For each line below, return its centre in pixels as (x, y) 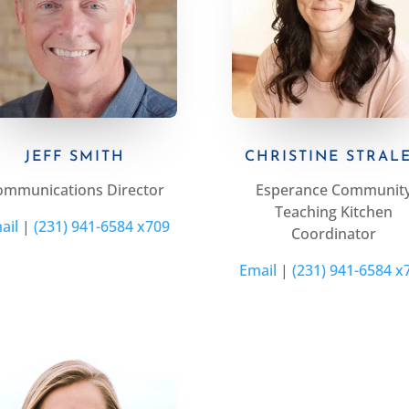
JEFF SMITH (75, 157)
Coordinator (334, 234)
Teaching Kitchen (334, 212)
